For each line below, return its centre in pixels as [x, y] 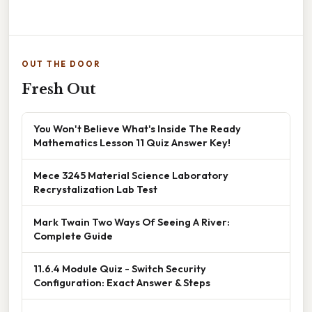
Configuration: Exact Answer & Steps [122, 283]
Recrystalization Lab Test [95, 189]
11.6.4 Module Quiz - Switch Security [120, 269]
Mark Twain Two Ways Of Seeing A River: [132, 222]
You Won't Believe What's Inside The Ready [137, 129]
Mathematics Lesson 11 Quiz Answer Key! [132, 143]
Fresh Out [59, 89]
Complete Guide [73, 236]
